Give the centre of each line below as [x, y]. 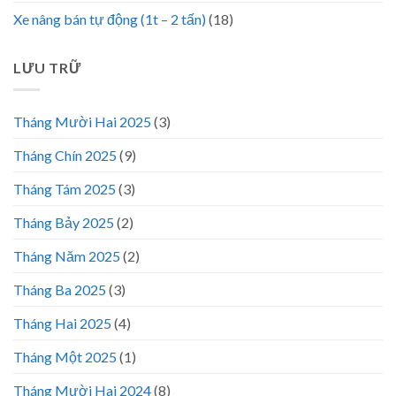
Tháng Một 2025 [65, 356]
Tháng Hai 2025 [62, 323]
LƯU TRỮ [47, 68]
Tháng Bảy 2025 [64, 222]
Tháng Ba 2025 [60, 289]
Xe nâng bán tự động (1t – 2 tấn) [110, 19]
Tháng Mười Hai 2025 [82, 121]
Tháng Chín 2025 [65, 155]
